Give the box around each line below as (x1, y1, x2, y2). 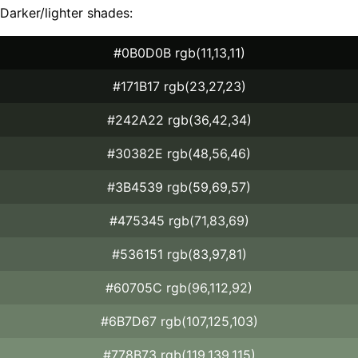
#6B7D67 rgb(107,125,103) (100, 312, 258, 329)
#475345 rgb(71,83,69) (109, 212, 249, 229)
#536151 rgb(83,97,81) (111, 245, 247, 262)
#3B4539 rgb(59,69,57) (107, 178, 251, 195)
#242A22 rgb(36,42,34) (106, 111, 252, 128)
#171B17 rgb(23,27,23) (112, 78, 246, 94)
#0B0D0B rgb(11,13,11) (113, 44, 245, 61)
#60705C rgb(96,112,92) (105, 279, 253, 296)
